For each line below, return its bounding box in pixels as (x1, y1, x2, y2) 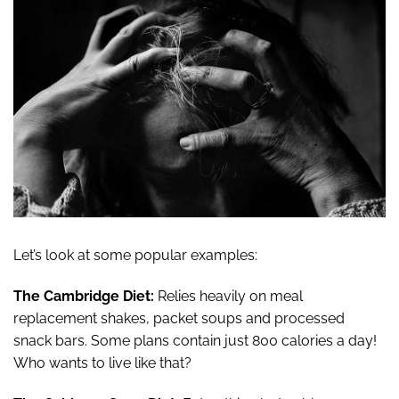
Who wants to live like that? (13, 354, 191, 372)
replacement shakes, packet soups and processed (13, 310, 345, 328)
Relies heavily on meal (154, 288, 303, 305)
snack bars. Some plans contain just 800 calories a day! (13, 332, 377, 350)
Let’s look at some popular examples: (13, 247, 257, 265)
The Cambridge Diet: (13, 288, 154, 305)
